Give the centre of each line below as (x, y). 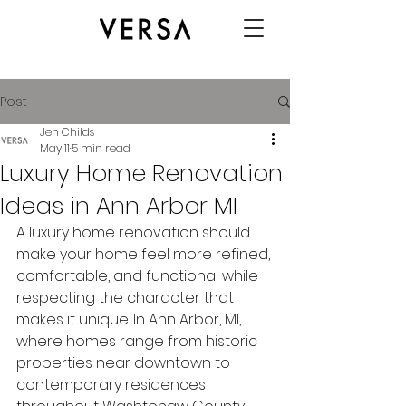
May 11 (55, 148)
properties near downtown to (125, 363)
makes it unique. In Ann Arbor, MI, (130, 319)
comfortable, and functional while (139, 276)
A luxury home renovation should (135, 232)
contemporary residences (113, 385)
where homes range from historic (139, 341)
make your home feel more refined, (145, 254)
